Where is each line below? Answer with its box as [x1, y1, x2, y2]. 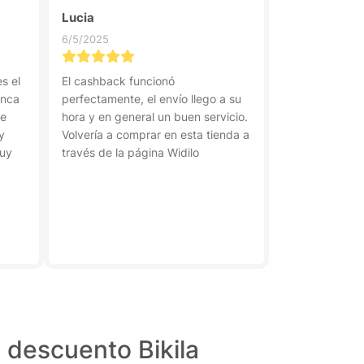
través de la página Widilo [61, 145, 199, 159]
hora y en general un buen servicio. [61, 110, 248, 123]
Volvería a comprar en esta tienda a [61, 128, 249, 141]
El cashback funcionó [61, 74, 175, 88]
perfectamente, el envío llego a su [61, 92, 241, 106]
